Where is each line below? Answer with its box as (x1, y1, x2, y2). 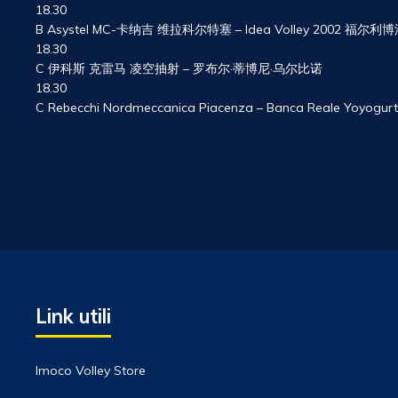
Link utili (36, 304, 111, 329)
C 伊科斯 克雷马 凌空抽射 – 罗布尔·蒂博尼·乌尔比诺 (36, 60, 322, 76)
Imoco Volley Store (36, 362, 146, 378)
